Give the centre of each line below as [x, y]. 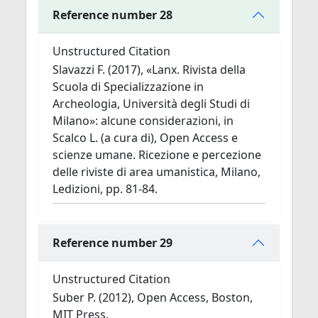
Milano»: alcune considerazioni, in [143, 121]
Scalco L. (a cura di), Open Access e [145, 138]
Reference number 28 [113, 15]
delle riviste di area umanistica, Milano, [157, 172]
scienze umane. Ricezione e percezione [157, 155]
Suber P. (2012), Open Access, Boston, [153, 297]
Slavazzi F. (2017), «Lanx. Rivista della [149, 70]
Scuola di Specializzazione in [128, 87]
